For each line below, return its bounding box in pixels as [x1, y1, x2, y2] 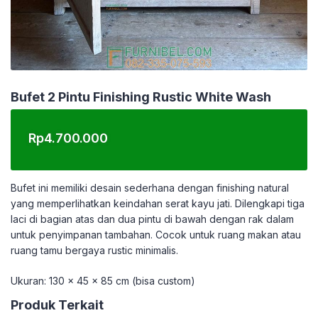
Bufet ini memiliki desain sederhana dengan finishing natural [11, 182, 289, 194]
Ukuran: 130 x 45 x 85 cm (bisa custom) [11, 275, 195, 287]
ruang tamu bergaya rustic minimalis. [11, 244, 178, 256]
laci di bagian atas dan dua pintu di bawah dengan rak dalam [11, 213, 294, 225]
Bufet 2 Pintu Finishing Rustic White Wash [11, 89, 271, 104]
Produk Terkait [11, 297, 104, 312]
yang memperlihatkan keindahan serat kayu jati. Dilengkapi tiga [11, 197, 305, 209]
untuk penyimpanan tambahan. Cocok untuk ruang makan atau [11, 229, 301, 241]
